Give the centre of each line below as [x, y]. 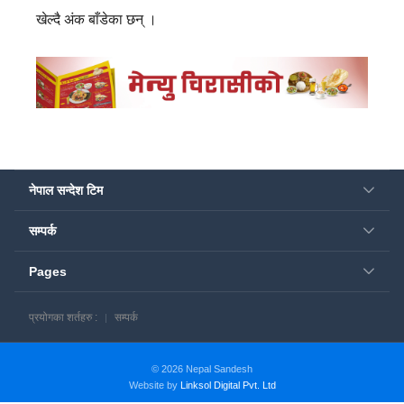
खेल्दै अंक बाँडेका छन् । [96, 19]
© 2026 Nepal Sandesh [202, 369]
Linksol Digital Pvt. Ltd [228, 386]
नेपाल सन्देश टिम [66, 191]
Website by [154, 386]
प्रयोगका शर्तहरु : [63, 318]
